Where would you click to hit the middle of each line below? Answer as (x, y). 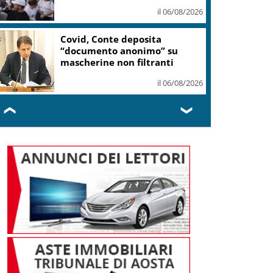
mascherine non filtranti (117, 62)
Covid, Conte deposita (111, 39)
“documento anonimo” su (119, 50)
